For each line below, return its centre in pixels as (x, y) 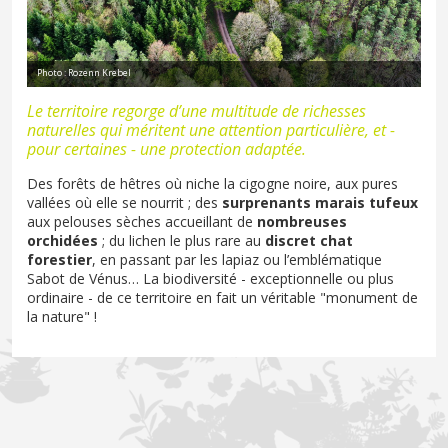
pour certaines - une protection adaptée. (166, 149)
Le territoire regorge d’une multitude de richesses (196, 111)
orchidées (62, 241)
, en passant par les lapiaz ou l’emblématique (237, 260)
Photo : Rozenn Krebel (84, 73)
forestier (59, 260)
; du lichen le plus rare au (179, 241)
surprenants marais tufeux (320, 203)
